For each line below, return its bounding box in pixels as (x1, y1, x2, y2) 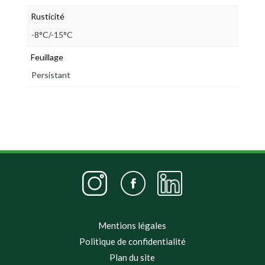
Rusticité (30, 11, 64, 22)
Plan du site (109, 251, 156, 263)
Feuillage (30, 51, 63, 62)
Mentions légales (98, 219, 167, 231)
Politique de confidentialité (79, 235, 186, 247)
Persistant (31, 70, 70, 80)
